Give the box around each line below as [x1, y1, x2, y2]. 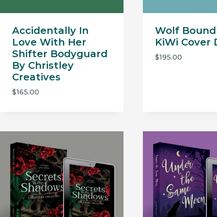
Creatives [12, 71, 61, 83]
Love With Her [12, 36, 86, 48]
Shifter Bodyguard [12, 48, 108, 60]
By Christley [12, 60, 74, 72]
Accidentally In [12, 25, 89, 37]
